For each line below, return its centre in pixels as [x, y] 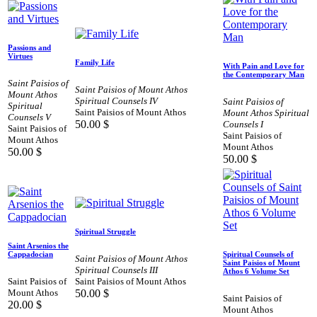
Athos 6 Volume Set [256, 271]
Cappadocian [30, 254]
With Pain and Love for [264, 65]
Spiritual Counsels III [116, 270]
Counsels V [29, 117]
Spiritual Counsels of [258, 254]
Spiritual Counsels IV [116, 100]
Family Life [95, 62]
